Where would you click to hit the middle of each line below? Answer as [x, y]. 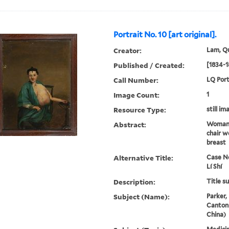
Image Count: [137, 95]
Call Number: [136, 80]
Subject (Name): [142, 197]
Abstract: [130, 125]
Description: [135, 182]
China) [216, 215]
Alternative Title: [144, 158]
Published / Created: [149, 65]
